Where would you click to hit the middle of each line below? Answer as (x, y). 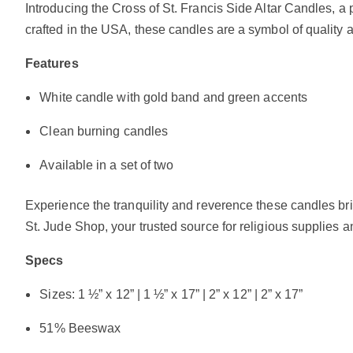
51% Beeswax (80, 328)
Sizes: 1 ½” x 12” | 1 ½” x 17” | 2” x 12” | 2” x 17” (171, 294)
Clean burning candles (104, 131)
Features (52, 63)
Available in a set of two (107, 165)
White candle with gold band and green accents (173, 97)
